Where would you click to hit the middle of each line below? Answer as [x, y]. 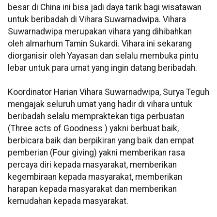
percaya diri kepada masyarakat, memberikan [92, 165]
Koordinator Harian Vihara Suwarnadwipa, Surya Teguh [108, 92]
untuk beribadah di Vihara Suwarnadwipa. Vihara [97, 20]
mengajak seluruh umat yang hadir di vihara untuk [100, 104]
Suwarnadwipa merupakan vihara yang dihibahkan [100, 32]
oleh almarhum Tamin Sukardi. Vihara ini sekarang [100, 44]
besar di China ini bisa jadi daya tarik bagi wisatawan [105, 8]
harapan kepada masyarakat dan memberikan [92, 189]
